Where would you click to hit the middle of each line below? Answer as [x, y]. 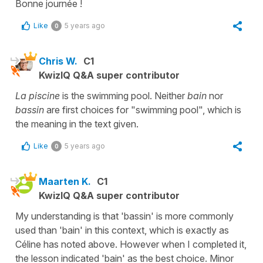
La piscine [38, 95]
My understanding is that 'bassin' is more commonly [124, 216]
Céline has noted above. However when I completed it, [131, 244]
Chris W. [58, 61]
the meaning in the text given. [77, 124]
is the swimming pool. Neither [124, 95]
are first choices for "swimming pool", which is [144, 109]
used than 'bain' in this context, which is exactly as [122, 230]
